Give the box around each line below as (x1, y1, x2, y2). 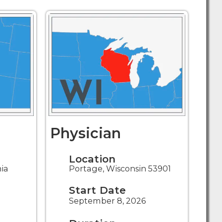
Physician (50, 124, 121, 142)
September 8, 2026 (68, 196, 146, 206)
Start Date (68, 184, 126, 197)
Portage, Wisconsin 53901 (68, 164, 171, 174)
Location (68, 153, 116, 166)
